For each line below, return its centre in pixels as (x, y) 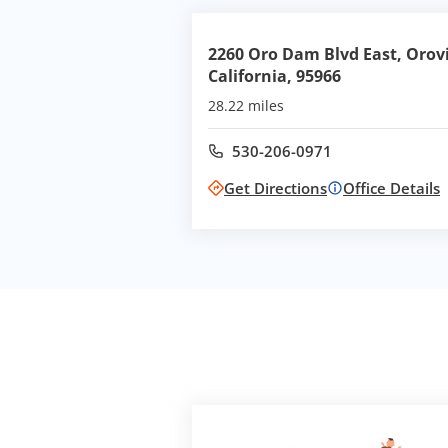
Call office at (313, 158)
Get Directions (275, 188)
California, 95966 (274, 76)
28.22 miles (246, 106)
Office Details (391, 188)
